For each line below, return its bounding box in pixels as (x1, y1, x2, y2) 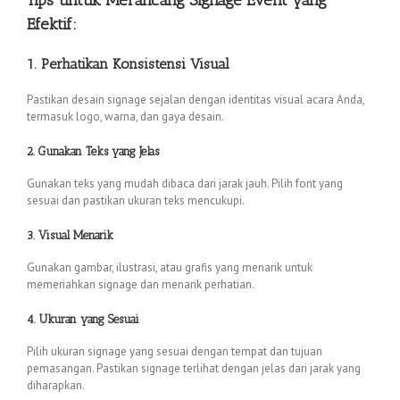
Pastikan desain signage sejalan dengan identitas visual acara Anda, (27, 91, 364, 107)
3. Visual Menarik (27, 228, 113, 242)
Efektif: (27, 13, 77, 34)
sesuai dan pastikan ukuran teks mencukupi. (27, 192, 245, 208)
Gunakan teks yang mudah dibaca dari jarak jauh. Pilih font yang (27, 175, 343, 191)
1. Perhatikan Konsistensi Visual (27, 55, 229, 73)
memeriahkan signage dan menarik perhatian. (27, 277, 254, 293)
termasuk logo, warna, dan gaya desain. (27, 108, 224, 124)
